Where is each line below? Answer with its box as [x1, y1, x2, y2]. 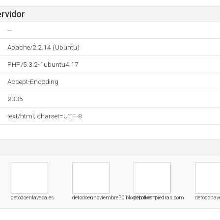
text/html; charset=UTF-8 [7, 112, 82, 120]
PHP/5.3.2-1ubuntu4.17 [7, 60, 79, 68]
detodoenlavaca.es [11, 194, 54, 201]
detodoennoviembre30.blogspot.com [72, 194, 158, 201]
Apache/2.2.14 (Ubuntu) [7, 43, 80, 51]
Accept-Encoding [7, 78, 58, 85]
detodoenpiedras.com [134, 194, 184, 201]
